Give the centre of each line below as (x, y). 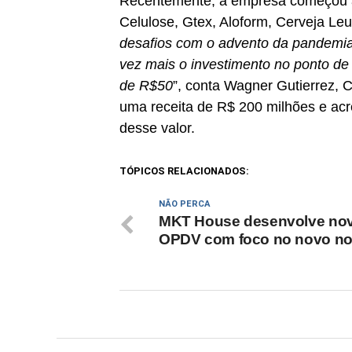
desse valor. (157, 128)
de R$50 (146, 86)
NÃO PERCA (185, 204)
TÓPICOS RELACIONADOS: (184, 171)
